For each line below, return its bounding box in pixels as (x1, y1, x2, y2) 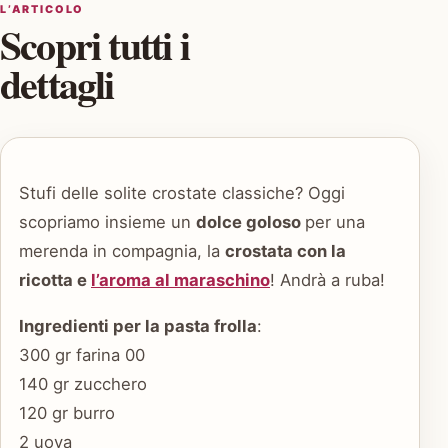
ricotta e (19, 270, 91, 291)
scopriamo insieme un (19, 212, 196, 233)
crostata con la (225, 241, 346, 262)
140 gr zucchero (19, 373, 147, 394)
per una (305, 212, 365, 233)
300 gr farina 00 (19, 344, 145, 365)
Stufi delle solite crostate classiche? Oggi (19, 183, 345, 204)
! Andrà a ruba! (270, 270, 385, 291)
